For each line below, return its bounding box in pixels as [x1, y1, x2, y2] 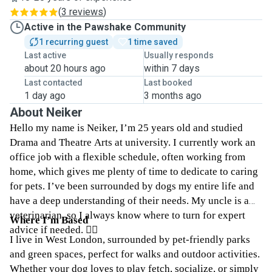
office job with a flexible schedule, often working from [10, 151, 245, 163]
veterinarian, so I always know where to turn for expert [10, 209, 245, 221]
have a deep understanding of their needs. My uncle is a [10, 195, 249, 206]
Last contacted [24, 78, 83, 87]
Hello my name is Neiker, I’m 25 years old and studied [10, 122, 243, 134]
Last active [24, 50, 66, 60]
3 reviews [61, 6, 103, 18]
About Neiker [10, 105, 83, 120]
